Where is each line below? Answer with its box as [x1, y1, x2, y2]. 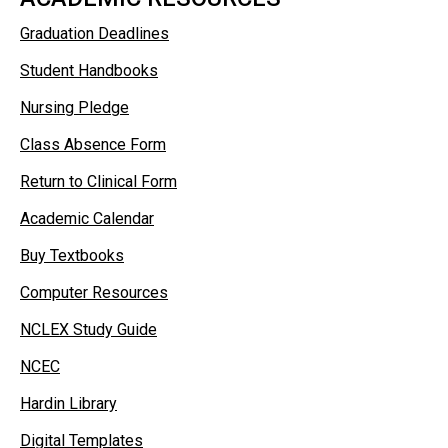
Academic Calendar [20, 209, 154, 229]
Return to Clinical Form [20, 172, 177, 192]
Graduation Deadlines [20, 24, 169, 44]
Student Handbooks [20, 61, 158, 81]
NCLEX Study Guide [20, 320, 157, 340]
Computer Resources [20, 283, 168, 303]
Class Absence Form [20, 135, 166, 155]
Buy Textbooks [20, 246, 124, 266]
